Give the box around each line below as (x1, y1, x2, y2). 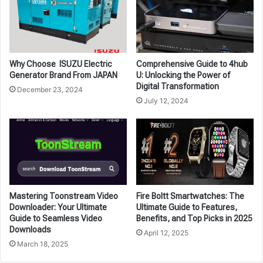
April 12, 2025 (144, 228, 188, 238)
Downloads (9, 225, 51, 235)
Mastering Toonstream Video (9, 191, 118, 201)
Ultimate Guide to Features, (136, 203, 237, 213)
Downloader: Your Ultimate (9, 203, 107, 213)
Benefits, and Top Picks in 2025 (136, 214, 252, 224)
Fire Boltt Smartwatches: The (136, 191, 244, 201)
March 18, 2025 (17, 240, 68, 249)
